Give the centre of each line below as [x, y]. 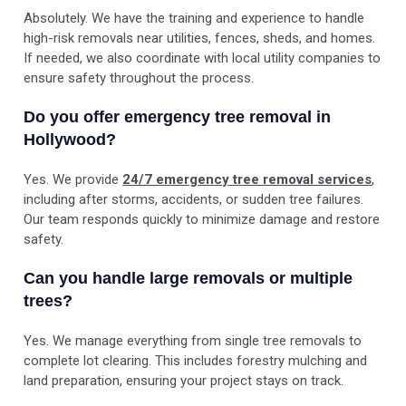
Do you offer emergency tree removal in [178, 117]
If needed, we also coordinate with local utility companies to [203, 58]
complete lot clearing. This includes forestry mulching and [196, 361]
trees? [48, 301]
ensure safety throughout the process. [139, 78]
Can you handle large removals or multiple [188, 279]
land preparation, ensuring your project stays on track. [184, 381]
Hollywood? [70, 140]
